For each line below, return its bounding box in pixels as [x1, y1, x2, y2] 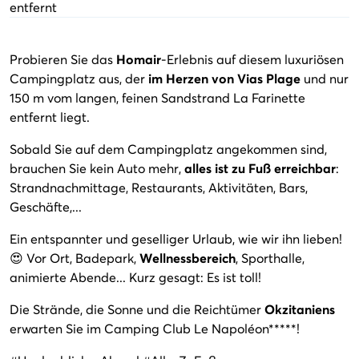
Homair [116, 50, 161, 67]
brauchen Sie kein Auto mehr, [10, 159, 184, 176]
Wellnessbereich [139, 249, 236, 266]
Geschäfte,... [10, 198, 82, 215]
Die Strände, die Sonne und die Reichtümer [10, 301, 264, 317]
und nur [301, 70, 349, 87]
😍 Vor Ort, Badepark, [10, 249, 139, 266]
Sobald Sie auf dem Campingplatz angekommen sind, [10, 140, 327, 157]
